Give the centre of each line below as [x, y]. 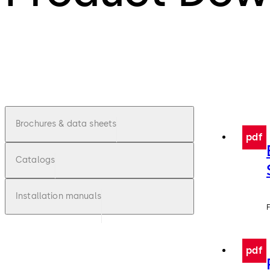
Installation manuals [58, 196]
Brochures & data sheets [66, 124]
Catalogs [36, 160]
